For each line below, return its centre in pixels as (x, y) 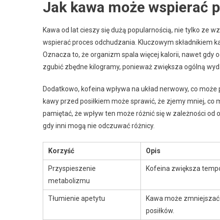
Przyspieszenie (72, 168)
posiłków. (160, 210)
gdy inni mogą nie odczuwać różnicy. (99, 125)
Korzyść (61, 151)
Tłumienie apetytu (77, 198)
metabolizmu (69, 180)
